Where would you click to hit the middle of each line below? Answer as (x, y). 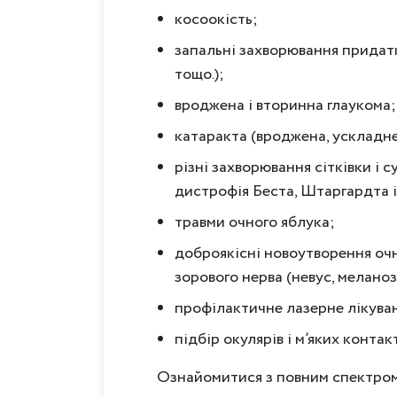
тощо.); (199, 74)
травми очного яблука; (255, 222)
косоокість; (216, 19)
